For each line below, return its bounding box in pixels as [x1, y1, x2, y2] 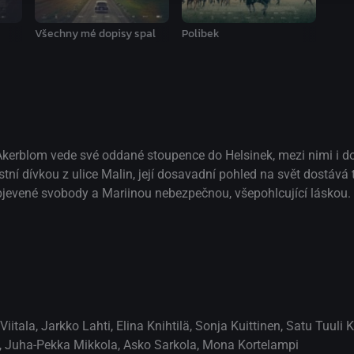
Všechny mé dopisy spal [34, 24, 156, 42]
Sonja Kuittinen [195, 318, 281, 333]
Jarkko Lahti [41, 318, 111, 333]
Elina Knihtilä [116, 318, 190, 333]
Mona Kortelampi [202, 337, 299, 352]
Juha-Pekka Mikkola [5, 337, 118, 352]
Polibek [181, 24, 220, 42]
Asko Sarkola [123, 337, 197, 352]
